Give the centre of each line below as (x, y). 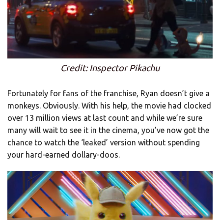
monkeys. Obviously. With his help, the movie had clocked (109, 106)
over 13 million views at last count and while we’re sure (105, 118)
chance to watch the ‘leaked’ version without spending (104, 143)
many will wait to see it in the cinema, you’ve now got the (108, 130)
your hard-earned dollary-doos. (64, 155)
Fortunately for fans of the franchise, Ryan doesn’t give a (109, 94)
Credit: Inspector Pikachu (110, 68)
